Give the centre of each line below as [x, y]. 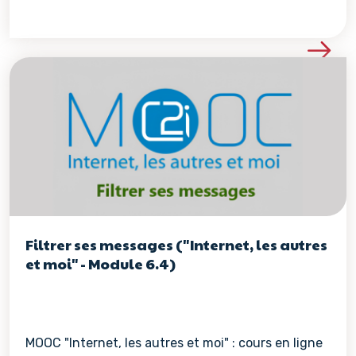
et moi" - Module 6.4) [101, 263]
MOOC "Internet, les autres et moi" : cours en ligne [174, 343]
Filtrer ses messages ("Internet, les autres [176, 244]
